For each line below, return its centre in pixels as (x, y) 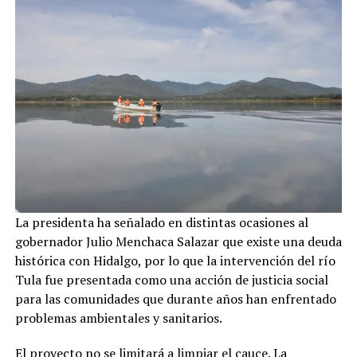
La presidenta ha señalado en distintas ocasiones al (161, 223)
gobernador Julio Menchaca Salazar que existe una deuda (178, 242)
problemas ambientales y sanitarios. (118, 318)
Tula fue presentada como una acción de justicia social (171, 280)
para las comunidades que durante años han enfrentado (175, 299)
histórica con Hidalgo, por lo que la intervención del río (175, 261)
